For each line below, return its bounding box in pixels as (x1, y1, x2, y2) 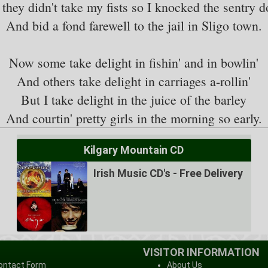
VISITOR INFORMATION (143, 245, 260, 258)
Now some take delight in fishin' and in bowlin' (9, 53, 259, 71)
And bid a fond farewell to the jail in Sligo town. (5, 16, 262, 34)
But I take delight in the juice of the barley (21, 90, 247, 108)
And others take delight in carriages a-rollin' (17, 72, 251, 90)
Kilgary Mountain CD (84, 143, 184, 156)
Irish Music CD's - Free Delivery (93, 166, 243, 179)
